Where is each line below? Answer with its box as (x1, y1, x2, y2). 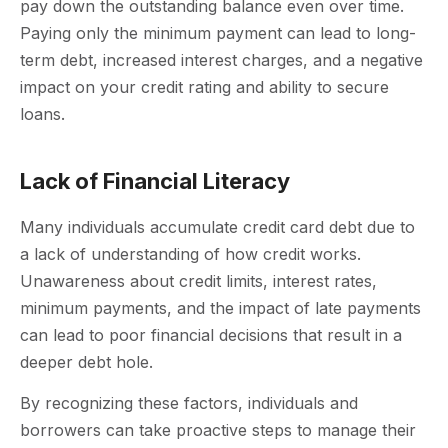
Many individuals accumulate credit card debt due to (20, 216, 415, 237)
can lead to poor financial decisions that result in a (20, 324, 402, 345)
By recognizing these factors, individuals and (20, 393, 358, 414)
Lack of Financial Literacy (20, 167, 290, 194)
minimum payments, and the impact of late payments (20, 297, 421, 318)
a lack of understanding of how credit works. (20, 243, 361, 264)
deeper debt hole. (20, 351, 153, 372)
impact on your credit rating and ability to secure (20, 76, 389, 97)
